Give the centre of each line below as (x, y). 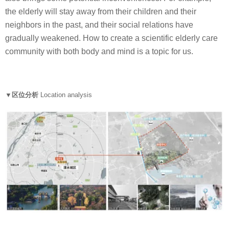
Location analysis (66, 95)
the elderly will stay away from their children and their (101, 11)
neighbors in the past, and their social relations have (99, 25)
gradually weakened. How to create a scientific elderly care (111, 38)
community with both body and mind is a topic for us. (99, 51)
